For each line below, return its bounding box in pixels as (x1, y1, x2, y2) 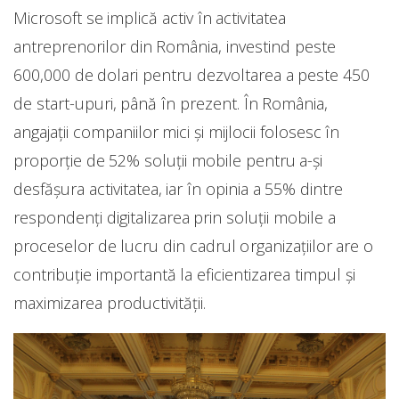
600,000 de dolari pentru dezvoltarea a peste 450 (13, 63, 370, 85)
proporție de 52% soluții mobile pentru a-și (13, 149, 323, 171)
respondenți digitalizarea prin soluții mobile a (13, 206, 336, 228)
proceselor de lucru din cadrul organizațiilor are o (13, 234, 373, 256)
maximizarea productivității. (13, 291, 206, 313)
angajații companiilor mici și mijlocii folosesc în (13, 120, 340, 142)
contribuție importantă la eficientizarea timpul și (13, 263, 355, 285)
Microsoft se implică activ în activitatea (13, 6, 286, 28)
